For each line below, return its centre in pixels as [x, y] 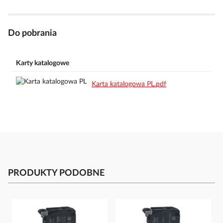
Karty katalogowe [43, 63]
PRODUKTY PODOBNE [56, 173]
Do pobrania [32, 33]
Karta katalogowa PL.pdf [129, 84]
